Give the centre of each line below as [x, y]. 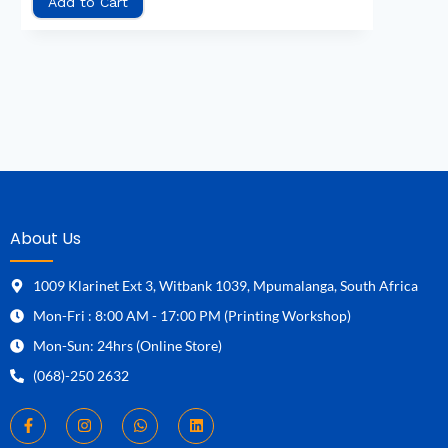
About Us [45, 238]
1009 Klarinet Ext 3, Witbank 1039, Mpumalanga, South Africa [225, 285]
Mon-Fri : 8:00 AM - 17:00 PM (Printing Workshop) [191, 315]
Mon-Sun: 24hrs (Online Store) [127, 345]
